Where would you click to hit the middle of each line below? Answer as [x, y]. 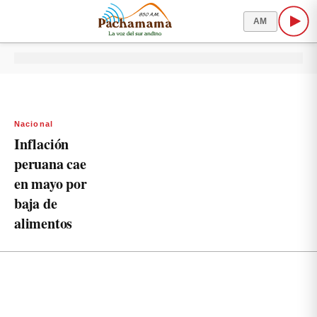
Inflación [42, 144]
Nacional [34, 124]
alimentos [44, 223]
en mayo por [51, 184]
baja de [36, 203]
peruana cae [50, 164]
